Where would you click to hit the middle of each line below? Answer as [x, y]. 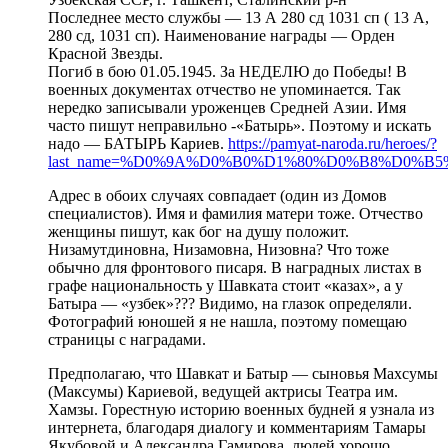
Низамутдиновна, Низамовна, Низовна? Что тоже [218, 249]
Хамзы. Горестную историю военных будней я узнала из [241, 409]
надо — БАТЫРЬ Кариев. [138, 143]
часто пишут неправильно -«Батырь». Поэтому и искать [239, 125]
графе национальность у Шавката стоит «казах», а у [225, 285]
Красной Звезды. [105, 53]
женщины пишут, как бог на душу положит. [198, 231]
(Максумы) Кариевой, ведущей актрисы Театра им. [223, 391]
